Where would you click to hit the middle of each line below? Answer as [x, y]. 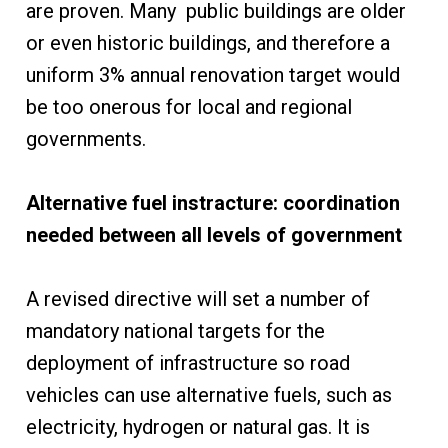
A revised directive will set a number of [197, 299]
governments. [85, 139]
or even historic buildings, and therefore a [207, 43]
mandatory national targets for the [175, 331]
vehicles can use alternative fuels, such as [208, 395]
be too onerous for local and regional [188, 107]
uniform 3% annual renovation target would [212, 75]
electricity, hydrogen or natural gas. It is [197, 427]
